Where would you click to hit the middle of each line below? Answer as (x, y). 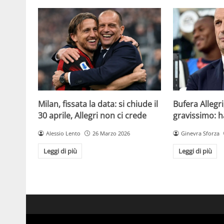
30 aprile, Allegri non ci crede (92, 115)
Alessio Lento (63, 133)
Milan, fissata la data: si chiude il (98, 104)
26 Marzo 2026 (111, 133)
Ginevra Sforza (200, 133)
